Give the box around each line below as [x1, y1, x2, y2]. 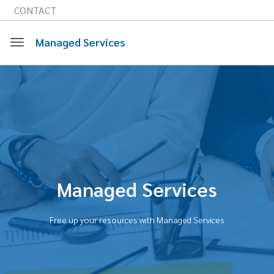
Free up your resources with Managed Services [50, 213, 224, 225]
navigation [17, 97, 60, 111]
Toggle [17, 53, 46, 66]
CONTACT [14, 4, 56, 17]
